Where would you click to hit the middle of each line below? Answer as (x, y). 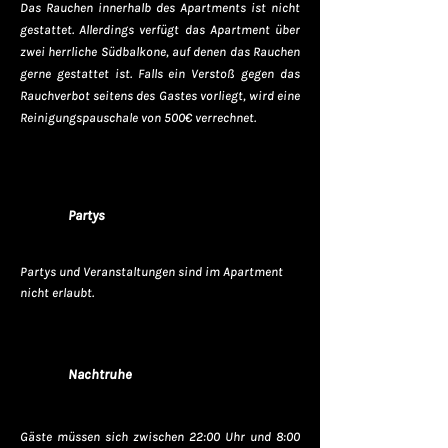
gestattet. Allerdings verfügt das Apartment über (160, 29)
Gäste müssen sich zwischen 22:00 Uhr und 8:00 (160, 436)
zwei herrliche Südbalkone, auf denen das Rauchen (160, 51)
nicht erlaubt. (57, 292)
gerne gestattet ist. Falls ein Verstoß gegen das (160, 73)
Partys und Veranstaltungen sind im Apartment (151, 271)
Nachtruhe (100, 374)
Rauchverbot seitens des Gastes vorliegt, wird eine (160, 95)
